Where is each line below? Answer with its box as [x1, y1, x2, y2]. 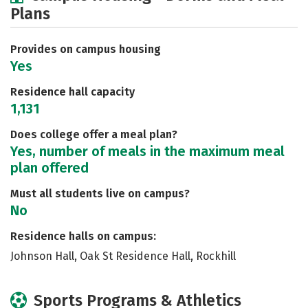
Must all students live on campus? [10, 187, 190, 200]
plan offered [10, 159, 89, 176]
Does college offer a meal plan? [10, 128, 177, 141]
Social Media [168, 6, 236, 19]
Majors [106, 6, 142, 19]
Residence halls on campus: [10, 230, 156, 243]
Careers [184, 34, 225, 47]
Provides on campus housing [10, 43, 161, 56]
